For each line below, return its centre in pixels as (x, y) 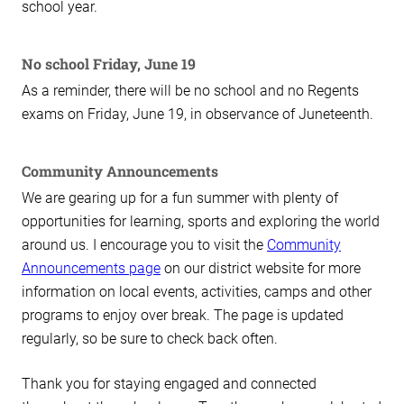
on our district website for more (261, 269)
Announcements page (91, 269)
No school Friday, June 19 (109, 64)
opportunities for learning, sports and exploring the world (201, 222)
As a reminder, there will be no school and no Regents (190, 91)
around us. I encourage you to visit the (144, 245)
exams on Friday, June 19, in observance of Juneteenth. (199, 115)
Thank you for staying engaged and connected (169, 384)
